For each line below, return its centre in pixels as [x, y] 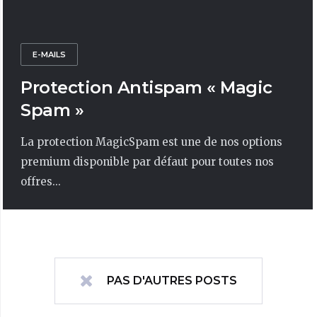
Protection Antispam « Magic [146, 87]
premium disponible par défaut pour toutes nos [147, 162]
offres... [41, 181]
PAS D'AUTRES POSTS [171, 281]
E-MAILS [49, 54]
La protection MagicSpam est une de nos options [151, 142]
